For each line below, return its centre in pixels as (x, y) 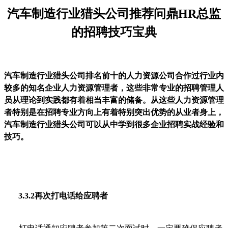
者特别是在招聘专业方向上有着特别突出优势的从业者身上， (114, 112)
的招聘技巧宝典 (114, 32)
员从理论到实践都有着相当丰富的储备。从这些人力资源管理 (114, 100)
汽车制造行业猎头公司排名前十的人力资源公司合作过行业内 (114, 75)
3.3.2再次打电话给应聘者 (63, 195)
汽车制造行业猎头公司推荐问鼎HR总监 (114, 13)
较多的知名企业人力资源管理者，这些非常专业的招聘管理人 (114, 88)
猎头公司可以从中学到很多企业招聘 (118, 124)
